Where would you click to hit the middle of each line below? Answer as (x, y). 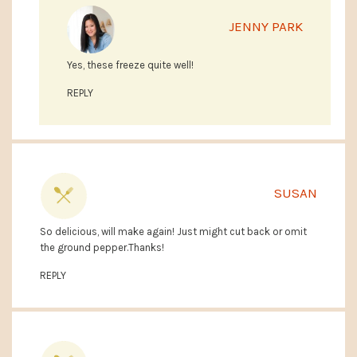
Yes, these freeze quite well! (130, 65)
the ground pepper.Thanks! (102, 248)
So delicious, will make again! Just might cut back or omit (173, 232)
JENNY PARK (266, 27)
